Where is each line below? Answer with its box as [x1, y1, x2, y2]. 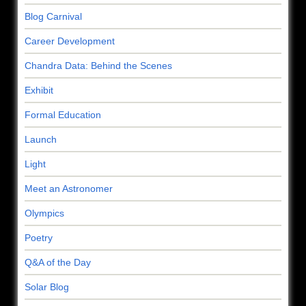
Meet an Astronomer [25, 182, 113, 194]
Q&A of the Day [25, 256, 91, 268]
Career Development [25, 35, 115, 46]
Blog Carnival [25, 10, 82, 22]
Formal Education [25, 109, 101, 120]
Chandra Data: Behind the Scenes [25, 59, 172, 71]
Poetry [25, 232, 53, 243]
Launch [25, 133, 57, 145]
